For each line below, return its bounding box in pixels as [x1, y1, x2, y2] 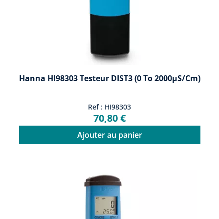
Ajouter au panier [77, 129, 142, 140]
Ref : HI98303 [88, 102, 131, 111]
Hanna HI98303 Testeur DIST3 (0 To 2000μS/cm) [19, 72, 200, 84]
